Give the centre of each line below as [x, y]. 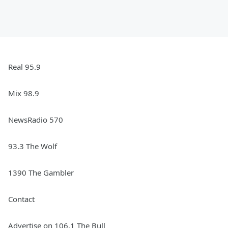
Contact [21, 199]
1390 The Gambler [41, 173]
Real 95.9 [24, 67]
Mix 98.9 [24, 93]
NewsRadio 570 [36, 120]
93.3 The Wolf [33, 146]
